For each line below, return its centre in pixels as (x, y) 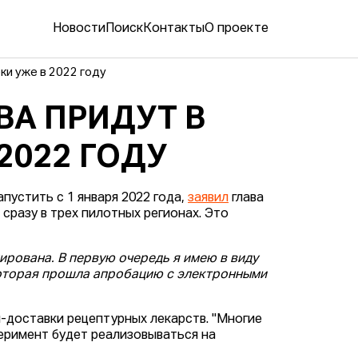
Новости (79, 29)
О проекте (237, 29)
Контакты (174, 29)
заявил (209, 199)
